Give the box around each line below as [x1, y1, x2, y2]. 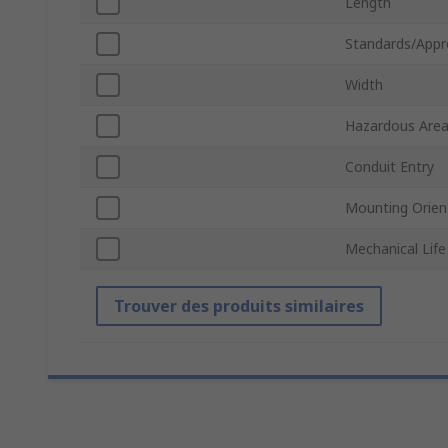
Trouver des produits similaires [114, 295, 364, 318]
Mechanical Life [345, 239, 446, 259]
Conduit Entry [345, 157, 434, 177]
